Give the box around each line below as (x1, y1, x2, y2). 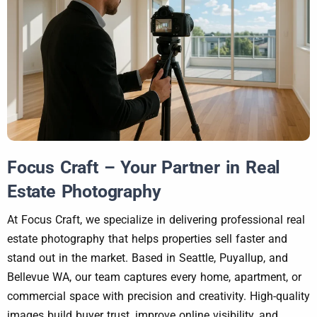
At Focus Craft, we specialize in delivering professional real (7, 213, 305, 227)
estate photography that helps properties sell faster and (7, 232, 287, 246)
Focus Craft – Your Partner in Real (7, 156, 281, 178)
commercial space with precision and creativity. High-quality (7, 289, 310, 304)
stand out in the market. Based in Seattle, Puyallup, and (7, 251, 288, 265)
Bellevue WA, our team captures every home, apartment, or (7, 270, 301, 284)
